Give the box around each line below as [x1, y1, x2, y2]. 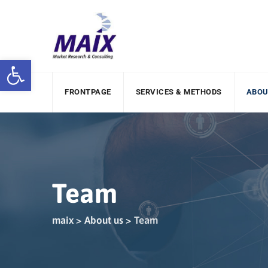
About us [84, 214, 123, 226]
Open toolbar [5, 54, 115, 77]
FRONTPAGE [65, 87, 111, 96]
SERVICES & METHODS [135, 87, 222, 96]
